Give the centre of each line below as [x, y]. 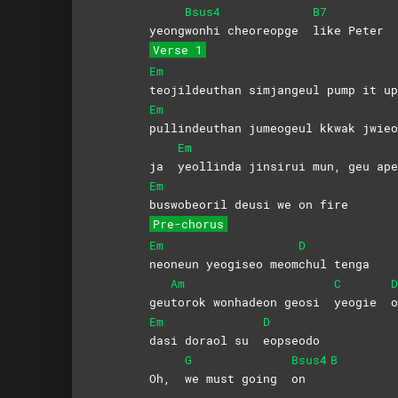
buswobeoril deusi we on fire [248, 204]
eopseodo [291, 340]
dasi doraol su [206, 340]
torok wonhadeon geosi [252, 302]
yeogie [358, 302]
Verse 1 [177, 49]
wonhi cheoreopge [248, 30]
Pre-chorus [188, 223]
